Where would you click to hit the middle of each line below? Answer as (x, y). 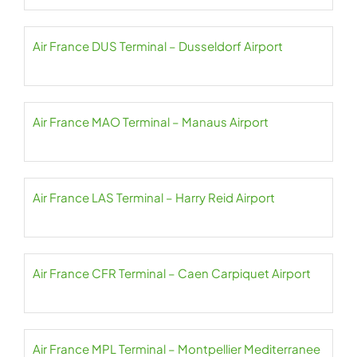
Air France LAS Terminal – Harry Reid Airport (154, 197)
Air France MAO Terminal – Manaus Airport (151, 122)
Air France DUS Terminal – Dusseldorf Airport (158, 46)
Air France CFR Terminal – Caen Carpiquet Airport (172, 273)
